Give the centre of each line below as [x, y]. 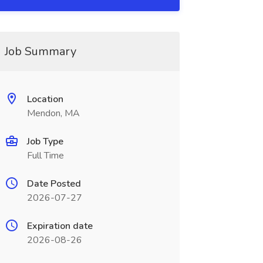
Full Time [45, 156]
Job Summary [40, 51]
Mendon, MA [53, 113]
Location [45, 99]
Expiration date [60, 226]
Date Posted [54, 184]
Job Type [45, 141]
